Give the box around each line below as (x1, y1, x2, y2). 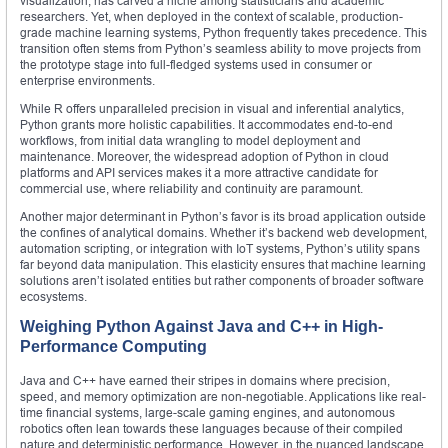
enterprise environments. (20, 72, 155, 88)
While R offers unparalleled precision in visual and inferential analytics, (20, 100, 404, 116)
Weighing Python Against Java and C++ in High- (20, 317, 383, 335)
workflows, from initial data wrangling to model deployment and (20, 132, 361, 148)
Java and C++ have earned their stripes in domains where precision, (20, 372, 390, 388)
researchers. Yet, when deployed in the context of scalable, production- (20, 8, 403, 24)
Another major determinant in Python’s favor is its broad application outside (20, 208, 426, 224)
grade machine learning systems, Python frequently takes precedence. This (20, 24, 427, 40)
